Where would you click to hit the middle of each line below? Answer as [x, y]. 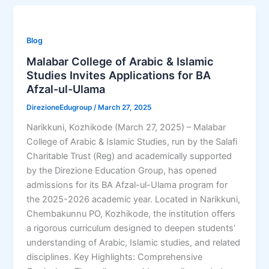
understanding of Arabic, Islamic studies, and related [134, 242]
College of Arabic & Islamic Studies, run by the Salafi [132, 141]
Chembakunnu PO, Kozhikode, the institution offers [131, 213]
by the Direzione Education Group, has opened [122, 170]
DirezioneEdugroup [60, 107]
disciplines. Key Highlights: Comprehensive [115, 257]
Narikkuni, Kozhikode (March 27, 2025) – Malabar [126, 127]
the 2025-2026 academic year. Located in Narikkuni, [134, 199]
